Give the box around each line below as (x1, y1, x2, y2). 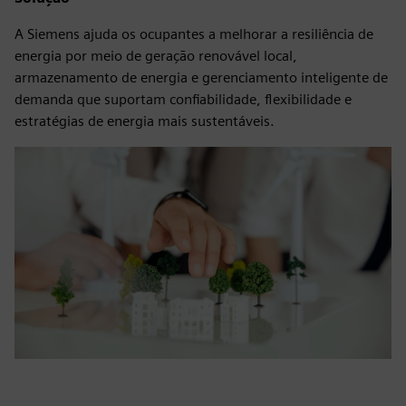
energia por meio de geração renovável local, (14, 46, 297, 64)
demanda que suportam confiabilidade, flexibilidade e (14, 90, 352, 108)
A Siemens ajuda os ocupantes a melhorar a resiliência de (14, 24, 373, 43)
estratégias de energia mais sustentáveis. (14, 111, 275, 130)
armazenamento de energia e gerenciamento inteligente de (14, 68, 388, 86)
